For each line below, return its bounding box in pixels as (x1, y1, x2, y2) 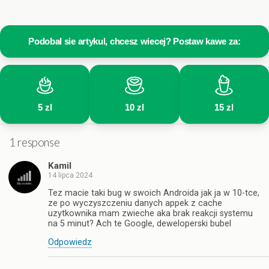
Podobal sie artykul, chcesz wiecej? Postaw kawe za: (28, 36, 241, 47)
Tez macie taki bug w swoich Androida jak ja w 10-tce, (48, 188, 259, 199)
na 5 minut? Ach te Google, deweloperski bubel (48, 219, 231, 229)
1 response (9, 135, 60, 149)
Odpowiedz (48, 237, 92, 248)
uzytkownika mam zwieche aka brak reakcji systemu (48, 208, 253, 219)
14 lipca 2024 (48, 171, 92, 180)
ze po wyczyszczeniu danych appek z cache (48, 198, 222, 209)
